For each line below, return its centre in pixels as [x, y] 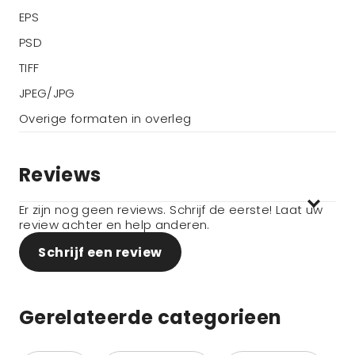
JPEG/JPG [47, 93]
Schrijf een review [100, 252]
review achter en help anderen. [115, 225]
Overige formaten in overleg [105, 118]
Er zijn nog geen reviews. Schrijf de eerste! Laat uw [171, 210]
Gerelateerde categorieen [151, 317]
